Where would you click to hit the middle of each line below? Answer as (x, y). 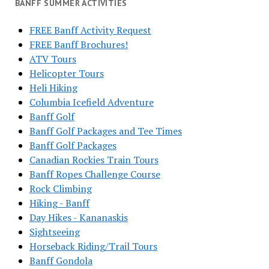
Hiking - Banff (59, 203)
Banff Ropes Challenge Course (95, 174)
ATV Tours (53, 59)
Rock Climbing (60, 189)
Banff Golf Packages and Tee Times (105, 131)
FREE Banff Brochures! (78, 44)
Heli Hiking (53, 88)
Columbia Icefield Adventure (91, 102)
